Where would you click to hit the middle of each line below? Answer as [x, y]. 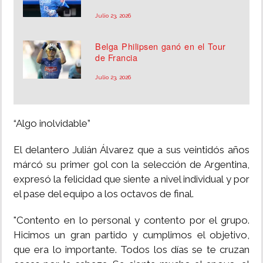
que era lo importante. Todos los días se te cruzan [131, 250]
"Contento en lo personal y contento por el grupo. [131, 220]
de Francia [117, 58]
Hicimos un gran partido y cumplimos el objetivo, [131, 235]
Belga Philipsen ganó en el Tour [161, 46]
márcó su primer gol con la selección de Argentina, [131, 165]
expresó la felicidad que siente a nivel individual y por [131, 179]
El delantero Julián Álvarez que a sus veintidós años [131, 150]
